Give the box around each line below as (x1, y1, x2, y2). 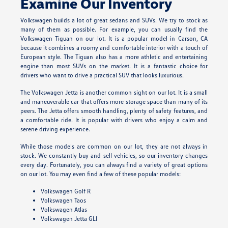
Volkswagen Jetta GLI (40, 214, 97, 222)
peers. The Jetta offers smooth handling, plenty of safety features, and (20, 106, 208, 115)
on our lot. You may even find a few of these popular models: (20, 169, 181, 178)
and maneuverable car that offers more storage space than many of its (20, 97, 208, 105)
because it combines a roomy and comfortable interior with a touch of (20, 43, 208, 51)
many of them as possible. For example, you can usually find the (20, 25, 208, 33)
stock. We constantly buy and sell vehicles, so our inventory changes (20, 151, 208, 159)
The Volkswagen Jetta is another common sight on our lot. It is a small (20, 88, 208, 96)
